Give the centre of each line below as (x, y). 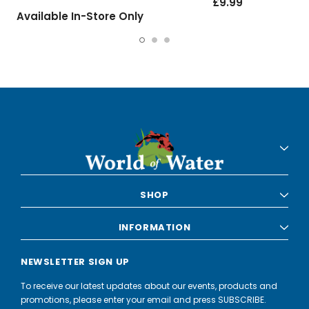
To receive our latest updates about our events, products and (149, 286)
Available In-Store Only (80, 17)
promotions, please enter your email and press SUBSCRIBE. (143, 299)
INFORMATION (154, 227)
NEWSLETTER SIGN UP (75, 261)
